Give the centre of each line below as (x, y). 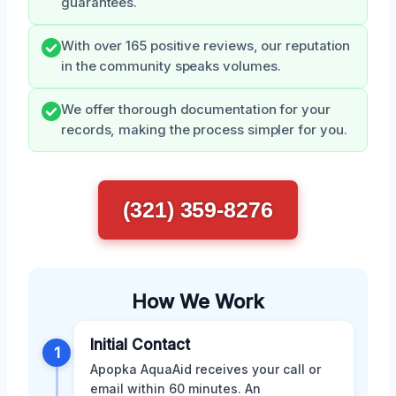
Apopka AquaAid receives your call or (206, 369)
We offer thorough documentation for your (196, 110)
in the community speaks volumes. (171, 67)
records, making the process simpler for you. (204, 130)
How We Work (198, 302)
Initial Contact (140, 345)
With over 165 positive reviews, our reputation (206, 46)
